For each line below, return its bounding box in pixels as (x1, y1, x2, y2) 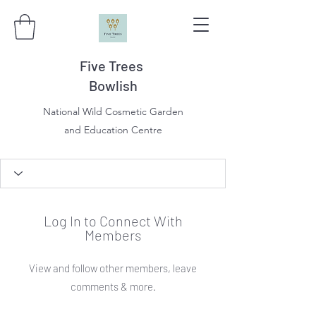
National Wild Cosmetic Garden (42, 104, 183, 118)
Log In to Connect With (43, 212, 183, 229)
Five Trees (80, 56, 146, 74)
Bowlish (88, 76, 138, 94)
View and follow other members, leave (29, 261, 197, 274)
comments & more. (70, 279, 156, 293)
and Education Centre (63, 123, 162, 136)
